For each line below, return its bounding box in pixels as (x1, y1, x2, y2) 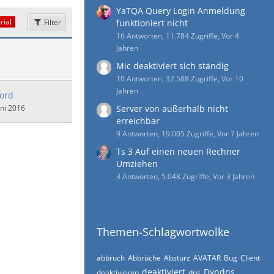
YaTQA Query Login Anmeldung (116, 5, 245, 17)
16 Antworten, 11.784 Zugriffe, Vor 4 (116, 31, 239, 41)
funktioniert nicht (116, 17, 188, 29)
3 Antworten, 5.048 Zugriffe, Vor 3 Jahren (116, 171, 254, 182)
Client (240, 253, 260, 263)
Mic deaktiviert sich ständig (116, 60, 229, 72)
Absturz (164, 253, 190, 263)
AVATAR (193, 253, 221, 263)
